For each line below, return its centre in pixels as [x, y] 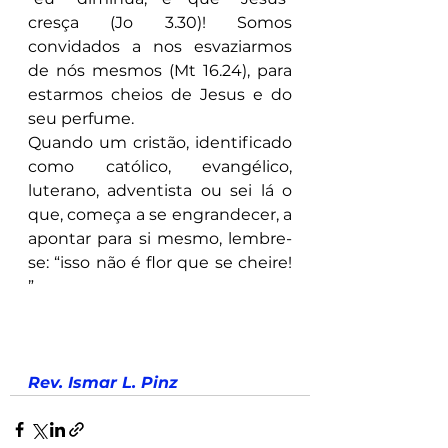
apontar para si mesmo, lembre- [160, 238]
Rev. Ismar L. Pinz [103, 382]
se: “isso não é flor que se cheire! [160, 262]
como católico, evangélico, [160, 166]
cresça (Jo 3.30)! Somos [160, 22]
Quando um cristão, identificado [160, 142]
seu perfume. [83, 118]
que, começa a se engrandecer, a [160, 214]
